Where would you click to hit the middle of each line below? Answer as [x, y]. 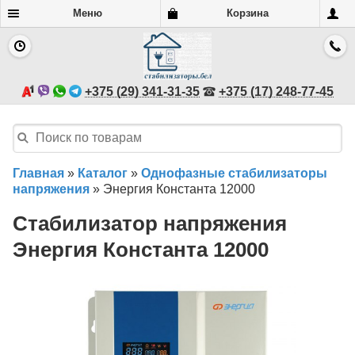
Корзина [247, 13]
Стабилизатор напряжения [150, 224]
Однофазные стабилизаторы [234, 173]
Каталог [103, 173]
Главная [38, 173]
